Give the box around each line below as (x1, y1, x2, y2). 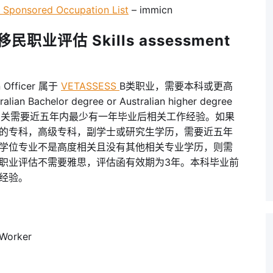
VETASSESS (61, 79, 119, 92)
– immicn (129, 3, 172, 16)
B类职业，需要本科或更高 (119, 79, 233, 92)
